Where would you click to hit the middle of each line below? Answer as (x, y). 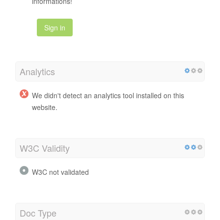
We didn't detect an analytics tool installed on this (108, 95)
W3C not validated (60, 172)
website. (45, 107)
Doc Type (38, 212)
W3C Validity (45, 148)
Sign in (55, 27)
